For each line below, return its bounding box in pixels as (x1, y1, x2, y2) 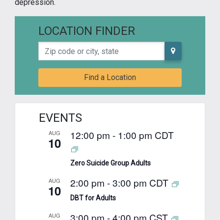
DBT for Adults (70, 194, 116, 202)
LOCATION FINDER (38, 24, 135, 38)
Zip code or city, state (38, 42, 112, 52)
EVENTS (39, 111, 82, 125)
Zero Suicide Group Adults (70, 159, 151, 167)
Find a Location (84, 73, 136, 82)
